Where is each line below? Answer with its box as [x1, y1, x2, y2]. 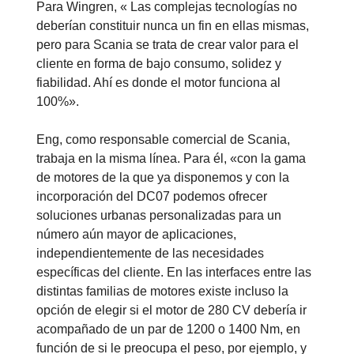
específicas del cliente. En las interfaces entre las [36, 265, 311, 280]
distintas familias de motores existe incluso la [36, 284, 288, 299]
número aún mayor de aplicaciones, [36, 228, 236, 242]
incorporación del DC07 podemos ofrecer [36, 190, 267, 204]
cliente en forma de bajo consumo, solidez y [36, 57, 281, 71]
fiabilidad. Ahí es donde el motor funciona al [36, 76, 281, 90]
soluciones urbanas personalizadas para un [36, 209, 281, 223]
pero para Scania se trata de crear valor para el [36, 38, 299, 52]
